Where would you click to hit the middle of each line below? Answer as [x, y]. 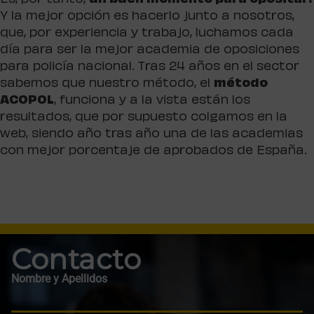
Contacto [76, 259]
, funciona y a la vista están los [152, 101]
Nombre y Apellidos [59, 279]
